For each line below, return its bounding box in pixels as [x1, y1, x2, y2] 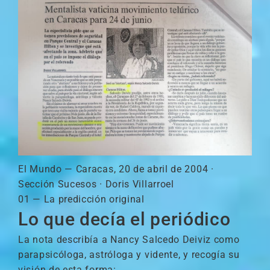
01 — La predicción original [18, 193, 145, 205]
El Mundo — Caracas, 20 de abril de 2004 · [18, 163, 214, 175]
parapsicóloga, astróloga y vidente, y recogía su [18, 249, 240, 260]
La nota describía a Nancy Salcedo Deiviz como [18, 234, 240, 245]
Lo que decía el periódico [18, 209, 231, 230]
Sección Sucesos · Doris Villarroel [18, 178, 174, 190]
